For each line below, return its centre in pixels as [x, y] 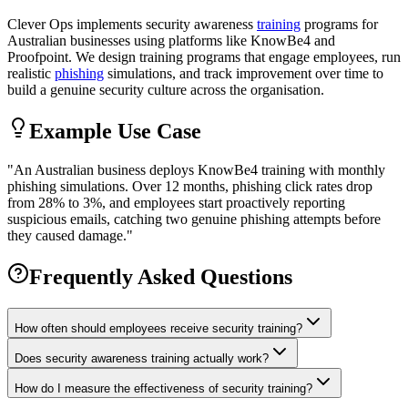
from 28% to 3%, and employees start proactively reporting [176, 203]
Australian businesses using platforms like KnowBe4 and [171, 41]
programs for [339, 25]
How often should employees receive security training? [158, 328]
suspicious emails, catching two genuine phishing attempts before [194, 219]
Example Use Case [115, 132]
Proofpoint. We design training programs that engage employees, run [204, 57]
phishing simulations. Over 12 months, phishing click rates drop [190, 187]
